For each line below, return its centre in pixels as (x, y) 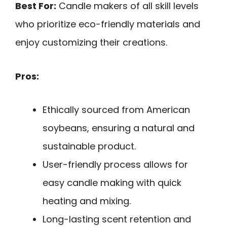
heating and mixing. (87, 201)
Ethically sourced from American (116, 110)
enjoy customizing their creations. (91, 42)
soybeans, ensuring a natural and (119, 128)
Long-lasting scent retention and (117, 219)
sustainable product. (89, 146)
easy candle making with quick (112, 183)
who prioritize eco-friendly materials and (108, 24)
